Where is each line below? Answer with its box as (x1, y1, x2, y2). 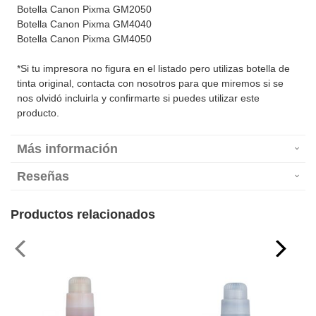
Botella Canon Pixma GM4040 (17, 18, 152, 30)
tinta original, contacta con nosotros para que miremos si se (17, 78, 284, 90)
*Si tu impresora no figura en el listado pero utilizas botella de (17, 63, 290, 75)
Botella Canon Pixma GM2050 (17, 4, 152, 16)
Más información (17, 142, 118, 157)
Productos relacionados (11, 207, 155, 222)
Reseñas (17, 169, 69, 184)
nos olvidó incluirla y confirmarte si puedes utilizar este (17, 92, 260, 104)
